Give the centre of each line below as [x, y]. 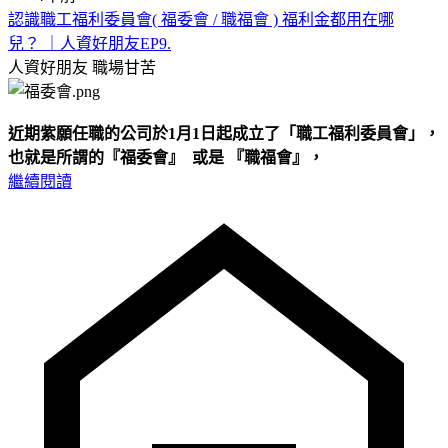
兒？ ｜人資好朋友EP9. [89, 43]
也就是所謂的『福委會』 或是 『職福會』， [168, 157]
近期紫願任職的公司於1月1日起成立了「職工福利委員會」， [224, 133]
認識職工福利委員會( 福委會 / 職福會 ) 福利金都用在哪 [201, 19]
